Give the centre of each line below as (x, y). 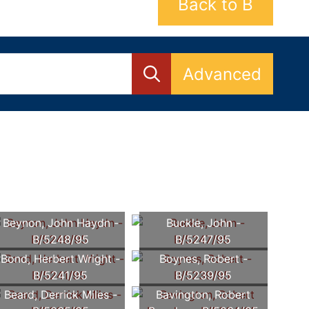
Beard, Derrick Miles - (60, 295)
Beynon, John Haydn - (60, 223)
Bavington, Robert (203, 295)
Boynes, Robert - (203, 259)
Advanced (222, 74)
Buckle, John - (203, 223)
